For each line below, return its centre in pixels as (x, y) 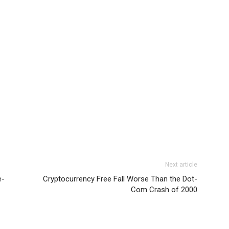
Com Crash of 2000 (164, 190)
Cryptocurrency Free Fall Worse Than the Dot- (120, 179)
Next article (181, 165)
